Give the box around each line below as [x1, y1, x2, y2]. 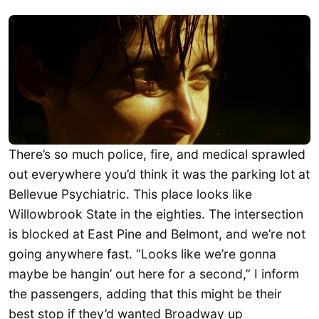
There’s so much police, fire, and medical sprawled [9, 147, 305, 162]
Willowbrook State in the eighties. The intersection [9, 206, 303, 222]
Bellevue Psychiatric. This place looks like [9, 187, 252, 202]
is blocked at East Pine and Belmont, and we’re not [9, 226, 305, 242]
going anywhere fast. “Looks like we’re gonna [9, 246, 276, 262]
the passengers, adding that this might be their [9, 286, 282, 302]
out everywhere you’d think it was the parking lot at [9, 167, 310, 182]
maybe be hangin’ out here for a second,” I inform [9, 266, 299, 282]
